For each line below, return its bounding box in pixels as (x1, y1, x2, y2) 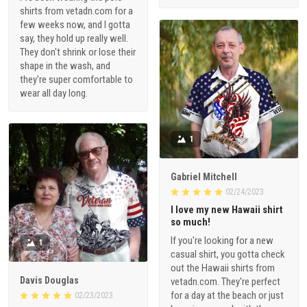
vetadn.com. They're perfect (171, 275, 280, 288)
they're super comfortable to (20, 73, 133, 86)
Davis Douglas (20, 274, 79, 286)
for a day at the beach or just (171, 289, 284, 302)
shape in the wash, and (20, 59, 110, 72)
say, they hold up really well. (20, 32, 128, 45)
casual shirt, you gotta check (171, 248, 285, 261)
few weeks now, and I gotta (20, 18, 130, 31)
